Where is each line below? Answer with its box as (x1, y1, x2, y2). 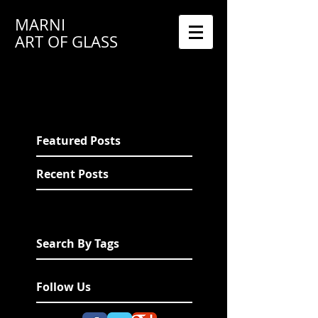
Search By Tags (36, 236, 119, 251)
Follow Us (36, 279, 91, 295)
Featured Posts (36, 133, 121, 148)
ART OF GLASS (15, 31, 118, 52)
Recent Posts (36, 166, 109, 182)
